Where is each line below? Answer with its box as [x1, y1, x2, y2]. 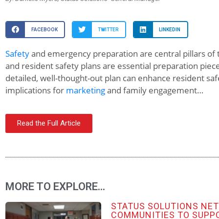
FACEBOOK [31, 26, 58, 32]
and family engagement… [105, 85, 203, 96]
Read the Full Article [17, 118, 81, 128]
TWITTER [97, 26, 119, 32]
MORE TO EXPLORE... [5, 180, 105, 193]
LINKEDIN [159, 26, 181, 32]
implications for [5, 85, 66, 96]
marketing [66, 85, 105, 96]
